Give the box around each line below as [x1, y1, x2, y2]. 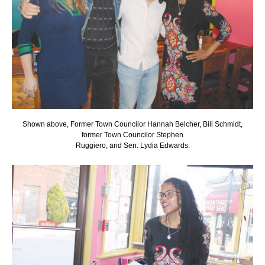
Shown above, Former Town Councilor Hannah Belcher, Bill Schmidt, [22, 119, 243, 128]
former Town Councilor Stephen [82, 130, 183, 139]
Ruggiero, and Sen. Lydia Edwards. [75, 141, 190, 150]
